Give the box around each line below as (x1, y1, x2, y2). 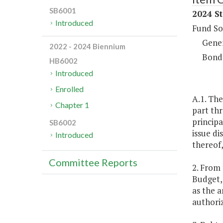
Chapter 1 (55, 100, 90, 110)
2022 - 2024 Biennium (49, 42, 125, 51)
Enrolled (55, 84, 84, 94)
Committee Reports (49, 156, 137, 169)
